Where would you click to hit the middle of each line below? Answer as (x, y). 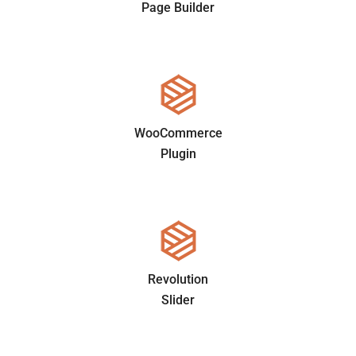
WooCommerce (178, 133)
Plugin (178, 153)
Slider (178, 300)
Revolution (178, 279)
